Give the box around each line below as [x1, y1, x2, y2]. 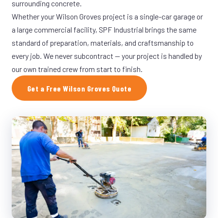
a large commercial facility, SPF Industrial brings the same [12, 25, 197, 34]
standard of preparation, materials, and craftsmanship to [12, 38, 194, 47]
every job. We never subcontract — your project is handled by [12, 51, 202, 60]
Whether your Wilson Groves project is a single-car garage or [12, 12, 203, 21]
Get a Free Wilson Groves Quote [27, 83, 132, 93]
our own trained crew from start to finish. [12, 64, 143, 73]
